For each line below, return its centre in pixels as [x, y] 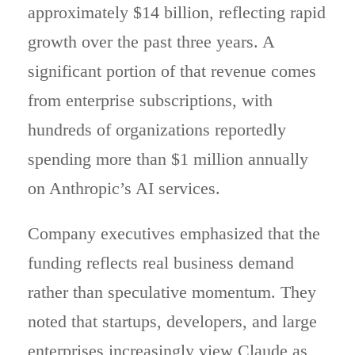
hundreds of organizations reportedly [157, 129]
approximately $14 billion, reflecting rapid [177, 12]
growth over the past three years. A [151, 41]
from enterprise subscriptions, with [150, 100]
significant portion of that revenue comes [172, 71]
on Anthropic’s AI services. [124, 188]
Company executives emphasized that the [174, 233]
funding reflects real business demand [161, 262]
